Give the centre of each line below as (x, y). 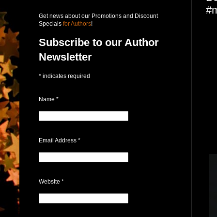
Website (50, 181)
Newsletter (65, 57)
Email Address (58, 140)
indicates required (66, 76)
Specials (50, 23)
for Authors (76, 23)
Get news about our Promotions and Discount (98, 16)
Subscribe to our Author (99, 42)
